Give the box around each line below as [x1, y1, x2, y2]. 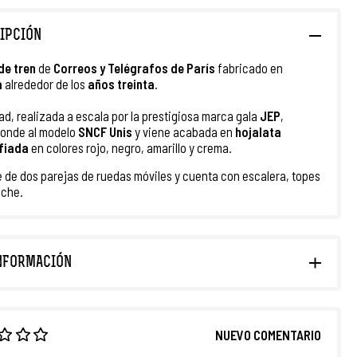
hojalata [235, 124, 281, 139]
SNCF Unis [78, 124, 132, 139]
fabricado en [215, 60, 283, 76]
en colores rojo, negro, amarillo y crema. [29, 139, 232, 155]
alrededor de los [2, 76, 88, 92]
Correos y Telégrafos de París [53, 60, 215, 76]
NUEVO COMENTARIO [215, 327, 321, 343]
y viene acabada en [132, 124, 235, 139]
